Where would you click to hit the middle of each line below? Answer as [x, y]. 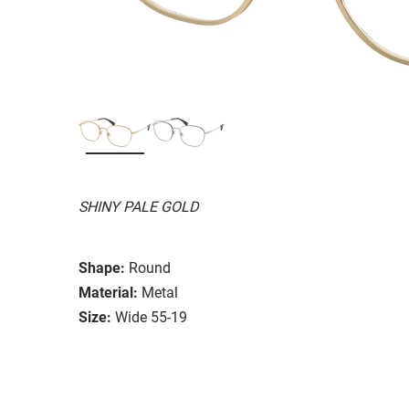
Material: [108, 292]
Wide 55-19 [151, 317]
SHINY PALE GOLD [138, 206]
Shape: [102, 267]
